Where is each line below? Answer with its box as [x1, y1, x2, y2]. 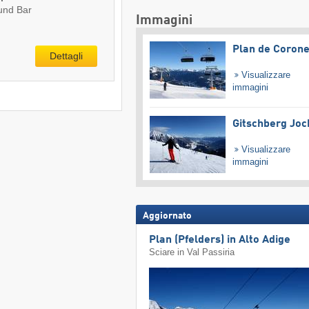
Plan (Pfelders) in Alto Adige [149, 235, 291, 246]
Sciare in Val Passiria [149, 247, 235, 258]
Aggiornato [142, 210, 192, 221]
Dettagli [49, 50, 83, 61]
